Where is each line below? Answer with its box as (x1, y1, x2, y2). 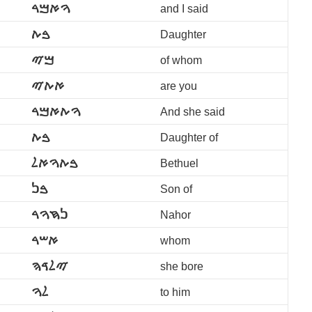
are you (160, 78, 197, 93)
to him (160, 284, 190, 299)
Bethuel (160, 155, 198, 171)
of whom (160, 52, 202, 68)
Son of (160, 181, 192, 196)
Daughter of (160, 130, 218, 145)
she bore (160, 258, 203, 274)
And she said (160, 104, 225, 119)
